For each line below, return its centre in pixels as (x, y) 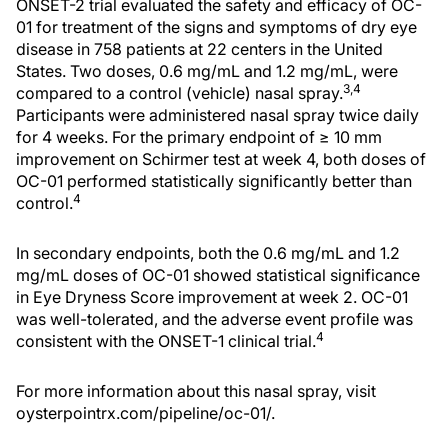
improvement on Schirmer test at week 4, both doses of (221, 158)
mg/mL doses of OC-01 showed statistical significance (218, 274)
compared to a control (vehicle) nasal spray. (179, 92)
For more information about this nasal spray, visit (196, 390)
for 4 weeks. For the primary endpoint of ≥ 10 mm (199, 136)
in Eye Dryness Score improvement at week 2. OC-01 (212, 296)
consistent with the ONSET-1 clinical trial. (166, 340)
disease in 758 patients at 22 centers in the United (199, 48)
